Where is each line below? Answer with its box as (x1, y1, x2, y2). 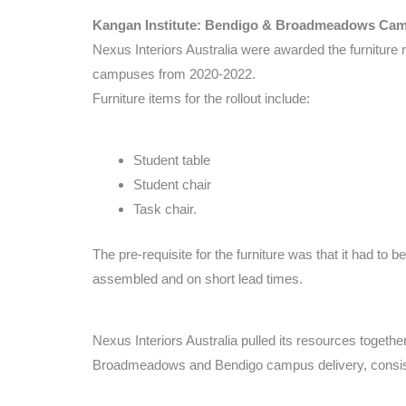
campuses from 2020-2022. (92, 66, 256, 82)
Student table (133, 152, 210, 169)
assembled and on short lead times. (92, 270, 303, 286)
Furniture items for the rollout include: (92, 91, 310, 106)
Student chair (133, 177, 211, 193)
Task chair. (133, 201, 197, 217)
